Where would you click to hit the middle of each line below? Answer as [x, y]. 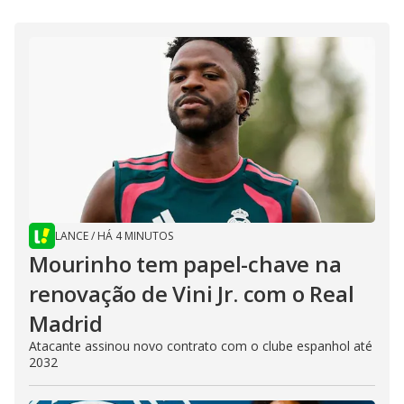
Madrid [66, 323]
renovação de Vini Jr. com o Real [192, 293]
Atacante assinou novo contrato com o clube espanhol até [201, 345]
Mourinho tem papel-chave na [185, 263]
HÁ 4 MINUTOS [135, 235]
